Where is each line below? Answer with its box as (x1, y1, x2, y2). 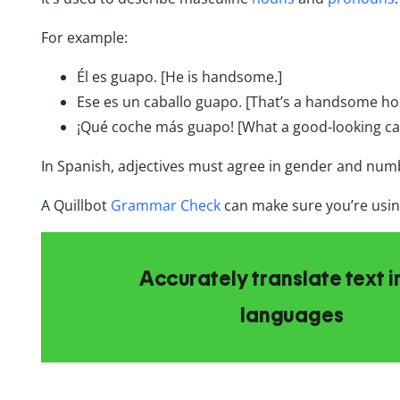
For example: (40, 28, 128, 48)
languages (240, 303, 345, 329)
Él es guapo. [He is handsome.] (76, 67, 282, 87)
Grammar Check (106, 196, 221, 216)
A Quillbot (40, 196, 107, 216)
